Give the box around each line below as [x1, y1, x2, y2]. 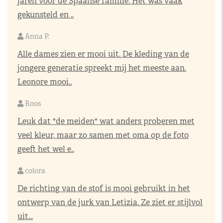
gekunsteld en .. [17, 9, 74, 20]
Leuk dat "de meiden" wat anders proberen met [17, 116, 195, 126]
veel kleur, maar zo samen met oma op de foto [17, 130, 189, 140]
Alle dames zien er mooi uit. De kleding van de [17, 49, 189, 59]
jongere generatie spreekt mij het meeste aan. [17, 63, 186, 73]
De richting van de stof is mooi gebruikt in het [17, 183, 190, 194]
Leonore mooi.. [17, 77, 72, 87]
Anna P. [23, 32, 49, 41]
